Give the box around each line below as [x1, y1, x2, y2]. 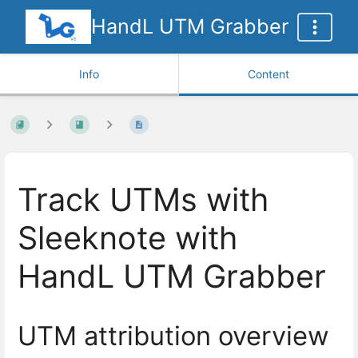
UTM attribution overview [18, 319, 329, 352]
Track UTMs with [18, 181, 268, 220]
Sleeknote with [18, 219, 237, 258]
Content [248, 67, 289, 81]
